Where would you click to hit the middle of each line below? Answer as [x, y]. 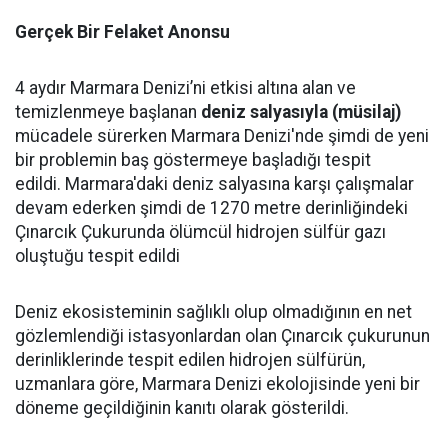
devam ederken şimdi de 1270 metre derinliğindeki [211, 208]
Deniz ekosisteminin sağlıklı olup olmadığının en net [213, 312]
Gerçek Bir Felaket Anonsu [122, 32]
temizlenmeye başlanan [108, 112]
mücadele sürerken [93, 136]
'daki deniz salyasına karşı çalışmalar [273, 184]
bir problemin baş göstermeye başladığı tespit [193, 160]
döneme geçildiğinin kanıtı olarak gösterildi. [182, 408]
